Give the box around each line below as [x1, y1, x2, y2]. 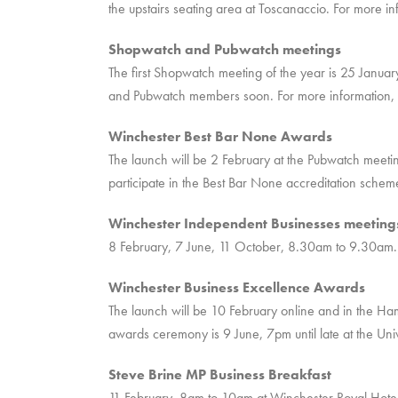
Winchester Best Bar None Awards [108, 127, 332, 146]
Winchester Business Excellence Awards [108, 278, 365, 297]
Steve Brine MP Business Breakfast [108, 365, 331, 384]
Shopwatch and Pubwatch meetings [108, 40, 341, 59]
